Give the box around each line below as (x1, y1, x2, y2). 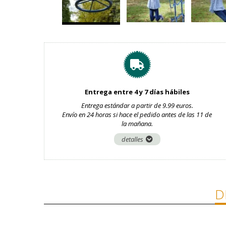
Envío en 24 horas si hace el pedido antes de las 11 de (62, 110, 212, 119)
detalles (121, 135, 143, 144)
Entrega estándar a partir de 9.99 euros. (81, 101, 193, 110)
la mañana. (121, 119, 153, 128)
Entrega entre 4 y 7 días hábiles (84, 87, 190, 96)
